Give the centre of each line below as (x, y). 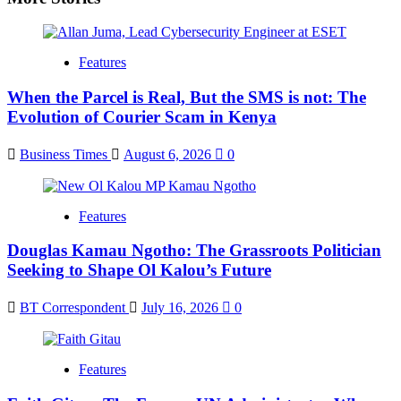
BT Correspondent (74, 308)
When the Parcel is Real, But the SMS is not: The (187, 97)
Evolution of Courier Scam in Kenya (142, 116)
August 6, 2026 (169, 154)
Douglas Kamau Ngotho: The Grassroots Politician (194, 251)
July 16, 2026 (182, 308)
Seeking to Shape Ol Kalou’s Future (139, 270)
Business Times (65, 154)
